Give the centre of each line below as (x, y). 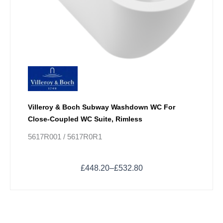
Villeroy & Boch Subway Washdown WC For (102, 107)
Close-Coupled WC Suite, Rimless (85, 119)
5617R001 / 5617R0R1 (65, 137)
